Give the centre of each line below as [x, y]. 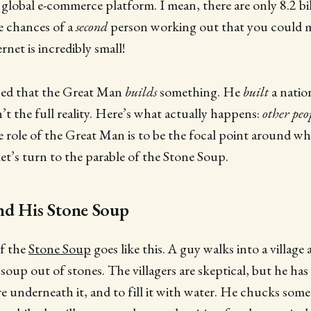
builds [141, 91]
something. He [200, 91]
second [92, 26]
